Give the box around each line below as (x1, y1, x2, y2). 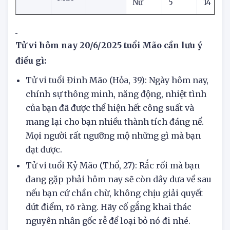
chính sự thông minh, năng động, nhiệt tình (26, 110, 206, 121)
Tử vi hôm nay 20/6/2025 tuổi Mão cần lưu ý (15, 62, 202, 72)
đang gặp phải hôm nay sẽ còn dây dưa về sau (26, 196, 212, 206)
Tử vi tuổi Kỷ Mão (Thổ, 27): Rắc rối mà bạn (26, 182, 200, 193)
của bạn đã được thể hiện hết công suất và (26, 124, 194, 135)
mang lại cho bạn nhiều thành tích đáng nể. (26, 138, 204, 149)
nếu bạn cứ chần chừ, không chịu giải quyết (26, 209, 203, 220)
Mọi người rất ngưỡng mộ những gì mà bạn (26, 152, 201, 163)
